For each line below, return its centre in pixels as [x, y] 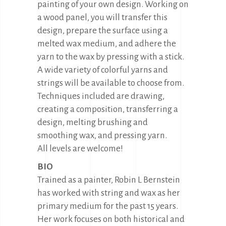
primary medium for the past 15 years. [108, 206]
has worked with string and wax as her [109, 193]
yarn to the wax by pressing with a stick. [111, 57]
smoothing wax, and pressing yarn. [102, 135]
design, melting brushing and [93, 122]
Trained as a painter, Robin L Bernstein [109, 180]
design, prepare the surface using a [103, 31]
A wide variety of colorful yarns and [103, 70]
